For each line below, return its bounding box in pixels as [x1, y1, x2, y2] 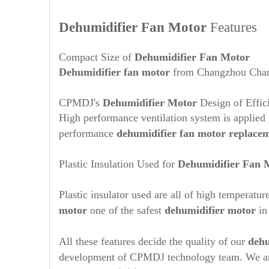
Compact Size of [59, 51, 134, 63]
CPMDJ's [59, 97, 103, 109]
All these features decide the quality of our [59, 235, 245, 247]
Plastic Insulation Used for [59, 158, 178, 170]
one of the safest [87, 204, 165, 216]
